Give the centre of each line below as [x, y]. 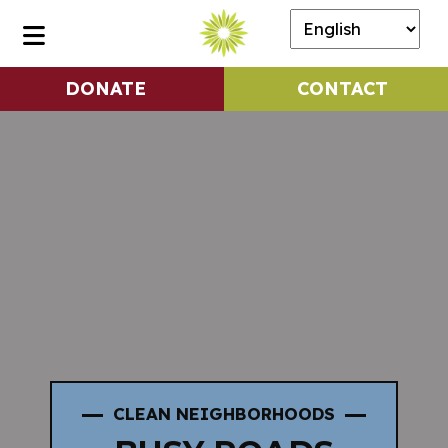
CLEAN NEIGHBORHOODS [224, 413]
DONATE [106, 89]
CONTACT [342, 89]
